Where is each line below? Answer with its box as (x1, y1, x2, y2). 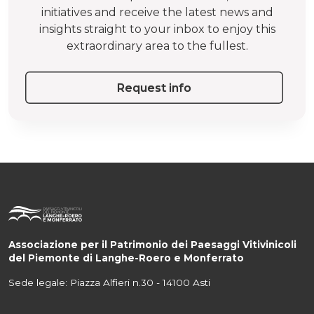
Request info (117, 81, 191, 95)
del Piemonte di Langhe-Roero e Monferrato (8, 252, 244, 264)
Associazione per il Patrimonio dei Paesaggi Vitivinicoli (8, 239, 296, 250)
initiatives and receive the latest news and (41, 6, 273, 19)
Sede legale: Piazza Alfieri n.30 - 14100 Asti (8, 277, 213, 288)
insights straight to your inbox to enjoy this (39, 22, 275, 36)
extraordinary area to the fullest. (66, 39, 248, 53)
